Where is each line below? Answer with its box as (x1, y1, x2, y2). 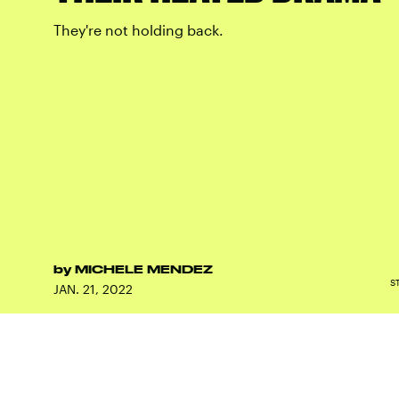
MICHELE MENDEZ (75, 263, 213, 275)
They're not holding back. (53, 21, 224, 38)
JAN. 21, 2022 (53, 281, 133, 297)
